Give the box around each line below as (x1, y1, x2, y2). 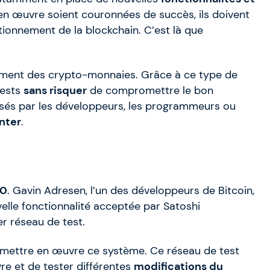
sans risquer (24, 84, 87, 98)
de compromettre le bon (87, 84, 213, 98)
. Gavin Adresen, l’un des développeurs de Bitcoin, (7, 184, 254, 198)
